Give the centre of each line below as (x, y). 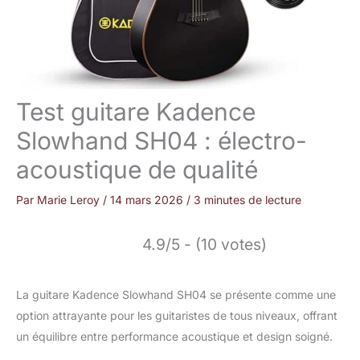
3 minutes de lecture (247, 200)
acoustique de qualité (137, 170)
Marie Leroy (70, 200)
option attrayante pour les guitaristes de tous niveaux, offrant (177, 316)
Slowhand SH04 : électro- (162, 141)
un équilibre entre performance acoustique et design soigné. (174, 337)
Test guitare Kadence (136, 112)
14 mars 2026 (148, 200)
